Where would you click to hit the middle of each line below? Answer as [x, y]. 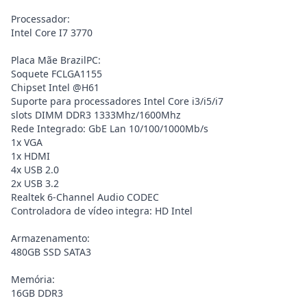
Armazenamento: [50, 238]
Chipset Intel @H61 [55, 87]
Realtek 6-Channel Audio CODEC [85, 197]
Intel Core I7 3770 [52, 33]
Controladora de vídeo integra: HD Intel [102, 211]
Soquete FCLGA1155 [57, 74]
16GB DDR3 [37, 293]
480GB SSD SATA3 [51, 252]
